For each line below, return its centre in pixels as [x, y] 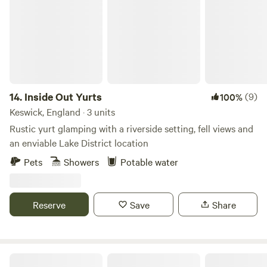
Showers [81, 162]
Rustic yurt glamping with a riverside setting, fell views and [131, 128]
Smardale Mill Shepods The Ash [67, 257]
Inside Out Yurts [63, 97]
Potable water [149, 162]
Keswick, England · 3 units [62, 111]
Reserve [49, 204]
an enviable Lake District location [79, 142]
